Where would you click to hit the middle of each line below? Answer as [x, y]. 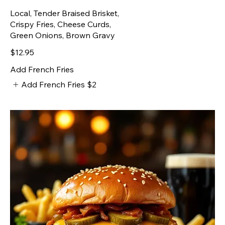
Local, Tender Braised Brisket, [65, 13]
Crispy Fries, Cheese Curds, [61, 24]
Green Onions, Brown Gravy [63, 35]
